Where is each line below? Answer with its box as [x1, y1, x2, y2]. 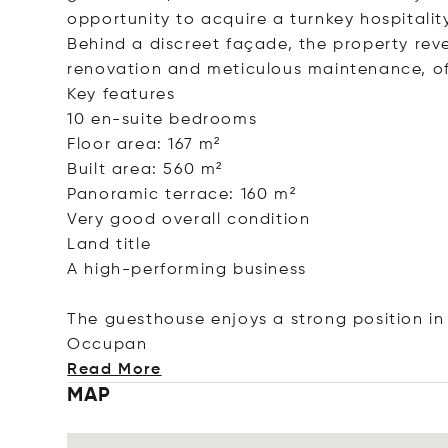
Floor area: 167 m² [67, 137, 222, 153]
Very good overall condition [67, 212, 311, 228]
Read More [67, 362, 162, 378]
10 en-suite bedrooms [67, 112, 258, 128]
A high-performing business [67, 262, 307, 278]
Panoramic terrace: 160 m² [67, 187, 297, 203]
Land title [67, 237, 152, 253]
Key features [67, 87, 176, 103]
